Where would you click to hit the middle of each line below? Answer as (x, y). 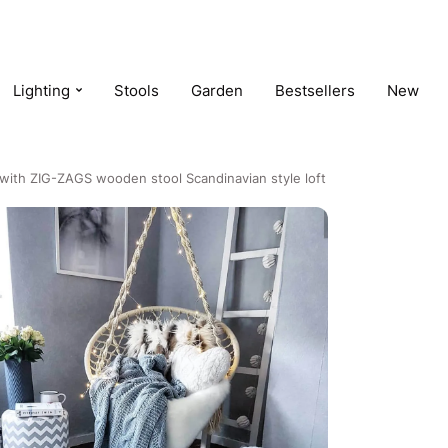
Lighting (42, 90)
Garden (217, 90)
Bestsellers (315, 90)
